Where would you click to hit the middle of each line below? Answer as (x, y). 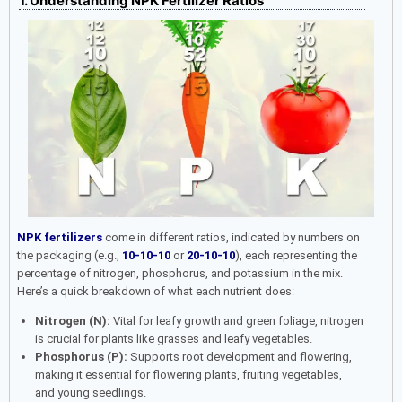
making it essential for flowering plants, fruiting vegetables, (188, 375)
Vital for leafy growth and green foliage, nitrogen (236, 321)
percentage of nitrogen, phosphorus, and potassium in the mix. (180, 274)
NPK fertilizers (60, 238)
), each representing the (296, 256)
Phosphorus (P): (81, 357)
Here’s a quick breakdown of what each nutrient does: (156, 292)
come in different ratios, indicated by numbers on (231, 238)
